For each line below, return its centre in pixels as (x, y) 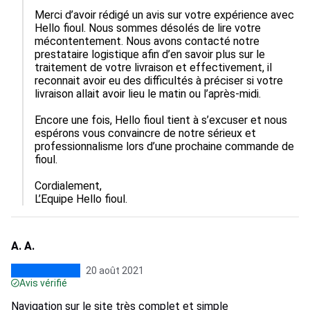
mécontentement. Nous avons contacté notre (148, 41)
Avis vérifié (43, 283)
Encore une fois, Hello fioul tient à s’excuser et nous (162, 120)
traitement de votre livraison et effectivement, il (155, 67)
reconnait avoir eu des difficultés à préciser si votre (160, 81)
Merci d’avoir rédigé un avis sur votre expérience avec (166, 15)
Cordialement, (68, 186)
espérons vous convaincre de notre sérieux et (147, 133)
